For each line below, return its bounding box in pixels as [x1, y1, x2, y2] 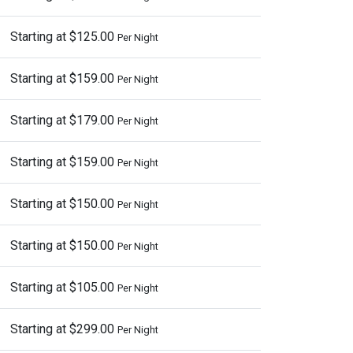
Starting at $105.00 [10, 280, 117, 295]
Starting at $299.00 [10, 321, 117, 336]
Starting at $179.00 [10, 113, 117, 128]
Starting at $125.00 [10, 29, 117, 44]
